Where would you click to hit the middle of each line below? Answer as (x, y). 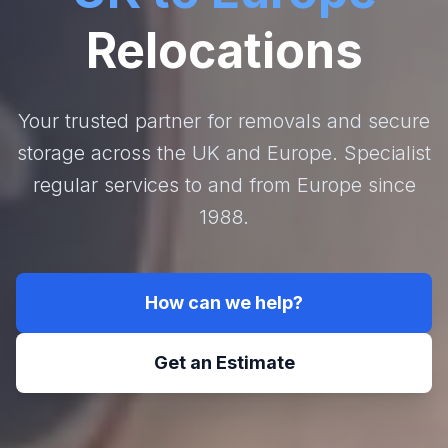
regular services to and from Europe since (224, 184)
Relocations (224, 50)
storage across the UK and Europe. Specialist (224, 152)
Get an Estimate (224, 362)
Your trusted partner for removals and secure (224, 120)
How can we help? (224, 302)
